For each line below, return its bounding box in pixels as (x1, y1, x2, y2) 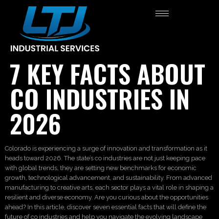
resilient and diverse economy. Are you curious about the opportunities (5, 194, 208, 201)
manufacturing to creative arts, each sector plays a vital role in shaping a (5, 184, 214, 192)
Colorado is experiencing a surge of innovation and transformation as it (5, 145, 207, 153)
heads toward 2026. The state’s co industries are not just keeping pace (5, 154, 205, 162)
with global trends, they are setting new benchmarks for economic (5, 164, 197, 172)
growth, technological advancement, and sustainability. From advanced (5, 174, 212, 182)
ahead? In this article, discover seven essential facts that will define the (5, 203, 206, 211)
